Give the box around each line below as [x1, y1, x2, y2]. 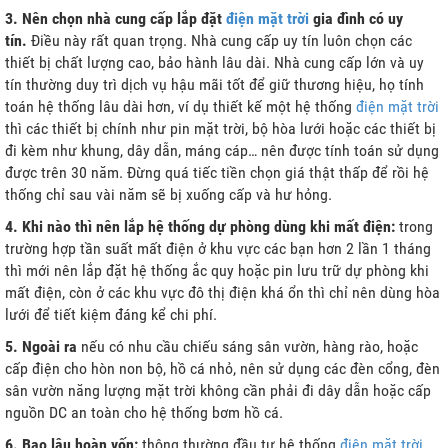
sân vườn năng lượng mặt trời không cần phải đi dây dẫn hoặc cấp [5, 381, 431, 401]
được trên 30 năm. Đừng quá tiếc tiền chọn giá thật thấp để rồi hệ [5, 163, 429, 183]
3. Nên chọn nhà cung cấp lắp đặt [5, 9, 226, 29]
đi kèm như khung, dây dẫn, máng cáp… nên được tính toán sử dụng [5, 141, 439, 161]
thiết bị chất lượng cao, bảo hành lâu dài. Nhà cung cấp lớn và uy [5, 53, 424, 73]
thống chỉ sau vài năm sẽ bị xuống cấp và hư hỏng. [5, 185, 332, 205]
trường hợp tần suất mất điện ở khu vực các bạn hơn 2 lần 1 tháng [5, 239, 431, 259]
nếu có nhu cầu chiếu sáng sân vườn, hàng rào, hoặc [81, 337, 418, 357]
